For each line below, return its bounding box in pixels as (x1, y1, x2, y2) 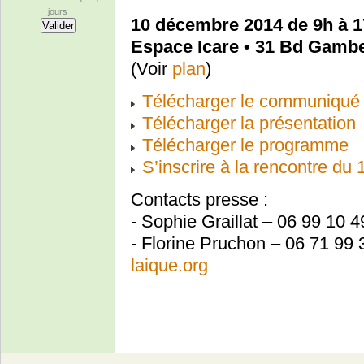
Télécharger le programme (142, 134, 349, 155)
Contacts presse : (131, 188, 268, 210)
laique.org (131, 254, 208, 275)
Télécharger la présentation (142, 112, 356, 133)
